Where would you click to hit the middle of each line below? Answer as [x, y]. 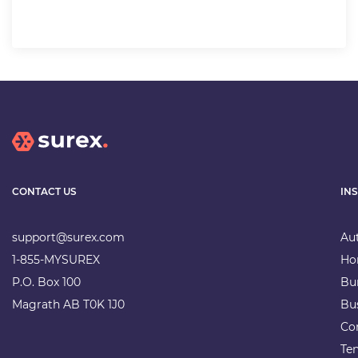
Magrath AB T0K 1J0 [68, 304]
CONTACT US [44, 192]
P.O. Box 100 [46, 282]
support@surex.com [68, 237]
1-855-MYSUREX [56, 259]
